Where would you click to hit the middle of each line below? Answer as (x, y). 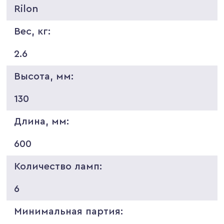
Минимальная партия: (69, 211)
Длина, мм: (42, 121)
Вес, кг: (32, 31)
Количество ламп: (58, 166)
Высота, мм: (44, 76)
